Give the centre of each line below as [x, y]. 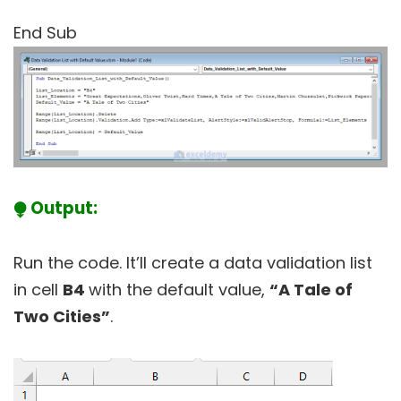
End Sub [45, 32]
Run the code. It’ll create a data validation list [193, 263]
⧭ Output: [55, 209]
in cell [38, 290]
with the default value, [179, 290]
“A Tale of [311, 290]
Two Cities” [62, 317]
